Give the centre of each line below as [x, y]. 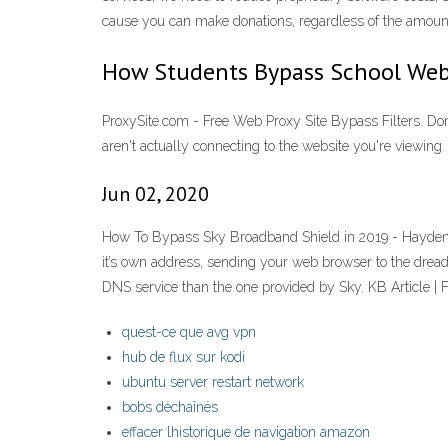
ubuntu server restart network [213, 382]
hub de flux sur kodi [183, 357]
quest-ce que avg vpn [189, 332]
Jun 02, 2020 [155, 194]
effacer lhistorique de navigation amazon [246, 432]
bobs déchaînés [170, 407]
